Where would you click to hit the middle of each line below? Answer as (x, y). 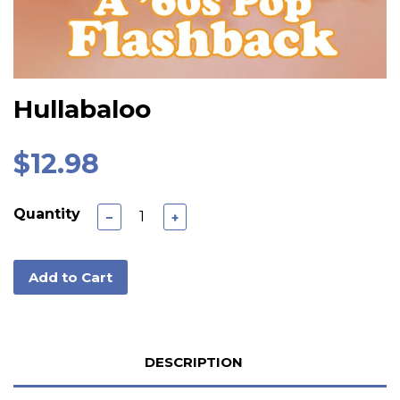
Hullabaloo (82, 108)
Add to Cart (71, 277)
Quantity (47, 213)
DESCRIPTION (193, 362)
